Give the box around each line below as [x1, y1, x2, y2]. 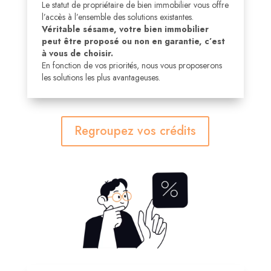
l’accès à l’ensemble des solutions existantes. [41, 11, 194, 23]
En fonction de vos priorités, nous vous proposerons [41, 59, 222, 71]
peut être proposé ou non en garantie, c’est [41, 35, 225, 47]
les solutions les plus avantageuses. [41, 71, 160, 83]
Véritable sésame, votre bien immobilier [41, 23, 209, 35]
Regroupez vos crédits [74, 122, 197, 140]
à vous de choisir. [41, 47, 113, 59]
